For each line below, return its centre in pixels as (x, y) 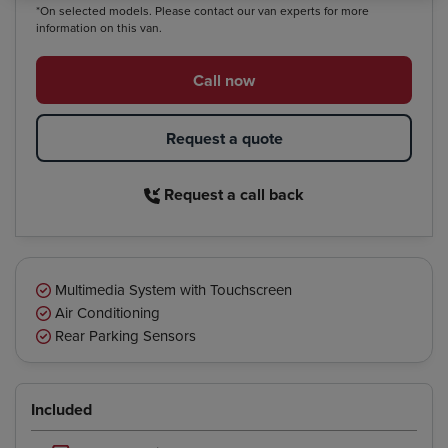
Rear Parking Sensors (123, 335)
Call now (224, 80)
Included (61, 409)
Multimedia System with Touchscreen (171, 289)
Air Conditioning (105, 312)
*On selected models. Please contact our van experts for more (202, 10)
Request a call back (232, 194)
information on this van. (99, 27)
